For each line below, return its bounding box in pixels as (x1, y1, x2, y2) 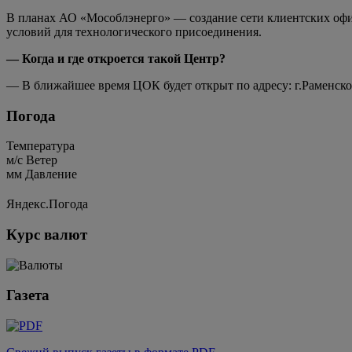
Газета (6, 287, 49, 304)
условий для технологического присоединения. (6, 24, 262, 38)
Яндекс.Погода (6, 197, 88, 211)
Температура (6, 139, 75, 153)
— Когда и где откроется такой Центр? (6, 51, 225, 65)
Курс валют (6, 225, 87, 243)
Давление (25, 167, 77, 181)
